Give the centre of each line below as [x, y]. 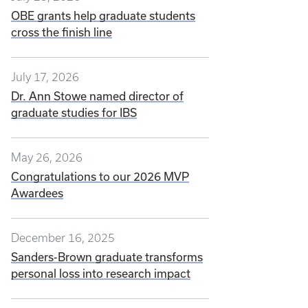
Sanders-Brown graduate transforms [107, 257]
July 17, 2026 [45, 77]
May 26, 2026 [47, 157]
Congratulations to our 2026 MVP [100, 176]
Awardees [37, 193]
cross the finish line [62, 32]
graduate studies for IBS [74, 112]
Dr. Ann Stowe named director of [97, 96]
